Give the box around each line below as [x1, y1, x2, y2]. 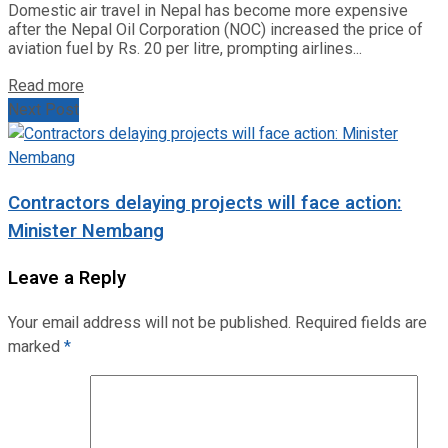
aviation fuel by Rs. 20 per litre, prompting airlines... [8, 39, 362, 59]
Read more [8, 74, 84, 99]
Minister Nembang [8, 217, 164, 246]
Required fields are [295, 310, 427, 335]
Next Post [8, 98, 79, 123]
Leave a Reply [8, 263, 126, 292]
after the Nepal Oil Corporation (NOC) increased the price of [8, 20, 423, 40]
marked [8, 334, 64, 359]
